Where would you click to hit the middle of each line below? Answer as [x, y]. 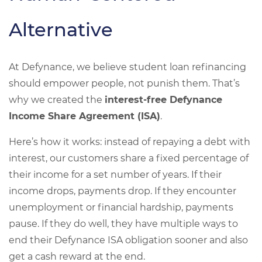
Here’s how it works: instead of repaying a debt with [130, 142]
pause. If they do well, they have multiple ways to [123, 224]
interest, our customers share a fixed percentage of [129, 158]
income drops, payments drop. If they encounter [123, 191]
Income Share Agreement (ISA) [85, 116]
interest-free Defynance [163, 100]
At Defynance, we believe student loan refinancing [127, 67]
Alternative [61, 30]
